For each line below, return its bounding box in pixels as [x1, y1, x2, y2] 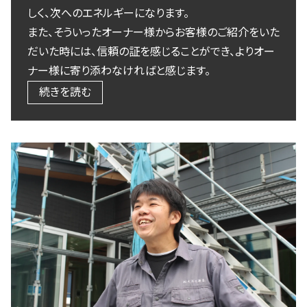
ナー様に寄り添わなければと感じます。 [27, 64, 210, 78]
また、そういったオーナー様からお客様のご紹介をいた [27, 26, 280, 40]
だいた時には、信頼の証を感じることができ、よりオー [27, 45, 275, 59]
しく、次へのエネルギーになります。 [27, 7, 189, 21]
